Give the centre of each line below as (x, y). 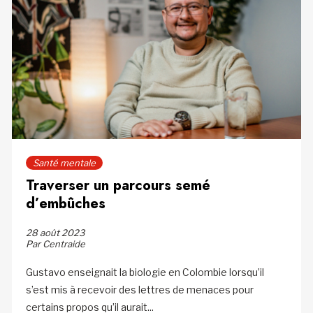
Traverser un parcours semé (118, 186)
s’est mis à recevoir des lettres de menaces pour (139, 290)
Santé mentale (64, 163)
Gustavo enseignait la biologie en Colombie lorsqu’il (145, 272)
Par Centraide (55, 244)
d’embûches (65, 204)
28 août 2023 (55, 233)
